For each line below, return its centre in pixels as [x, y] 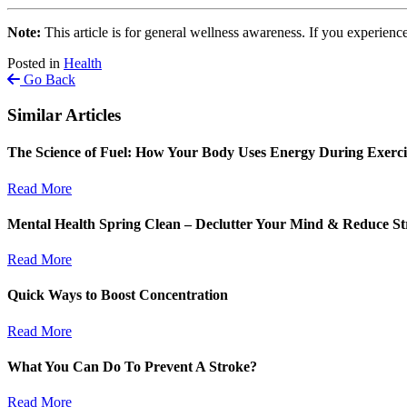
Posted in [35, 64]
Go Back [48, 80]
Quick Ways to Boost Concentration [118, 295]
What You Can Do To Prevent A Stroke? [132, 367]
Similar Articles [64, 115]
